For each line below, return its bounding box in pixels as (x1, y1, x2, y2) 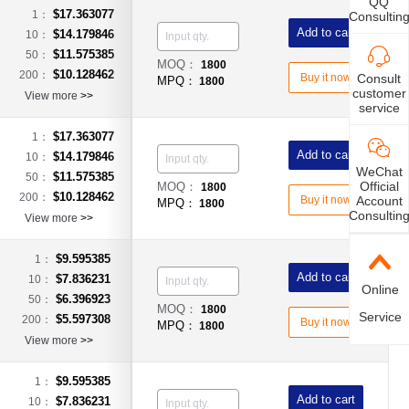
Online (361, 281, 399, 297)
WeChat (355, 163, 403, 179)
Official (359, 178, 399, 194)
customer (351, 85, 406, 100)
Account (355, 193, 403, 208)
